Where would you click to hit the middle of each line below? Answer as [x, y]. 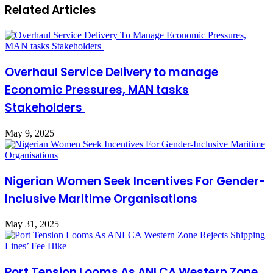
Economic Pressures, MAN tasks [97, 90]
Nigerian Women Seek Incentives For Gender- [135, 181]
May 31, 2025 [32, 224]
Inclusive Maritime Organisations [101, 199]
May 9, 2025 [30, 133]
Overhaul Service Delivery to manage [112, 73]
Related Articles [51, 10]
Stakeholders [45, 108]
